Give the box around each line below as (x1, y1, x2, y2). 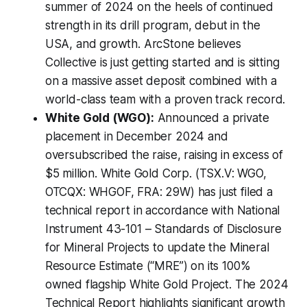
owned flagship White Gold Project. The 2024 (45, 278, 288, 292)
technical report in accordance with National (45, 204, 280, 218)
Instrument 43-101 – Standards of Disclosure (45, 222, 282, 236)
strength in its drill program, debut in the (45, 19, 260, 33)
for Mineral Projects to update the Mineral (45, 241, 269, 255)
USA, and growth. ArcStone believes (45, 37, 241, 51)
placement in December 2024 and (45, 130, 228, 144)
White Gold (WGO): (45, 111, 154, 125)
